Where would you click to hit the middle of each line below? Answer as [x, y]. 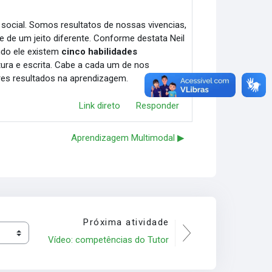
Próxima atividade [126, 222]
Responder [157, 106]
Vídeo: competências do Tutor [108, 240]
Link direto [99, 106]
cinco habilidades [100, 52]
